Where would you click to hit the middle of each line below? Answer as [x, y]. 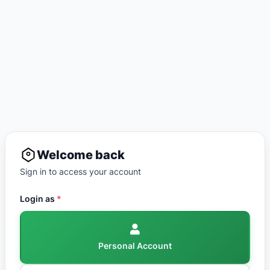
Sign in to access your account [80, 171]
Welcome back [81, 155]
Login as [38, 199]
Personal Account [135, 246]
